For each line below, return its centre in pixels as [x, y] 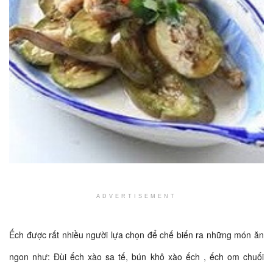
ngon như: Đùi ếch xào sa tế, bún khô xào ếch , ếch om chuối [136, 257]
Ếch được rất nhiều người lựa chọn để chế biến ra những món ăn [136, 235]
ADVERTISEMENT [136, 196]
